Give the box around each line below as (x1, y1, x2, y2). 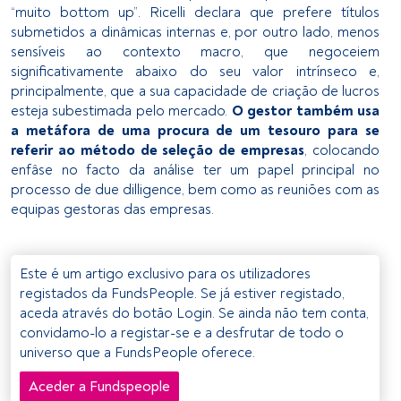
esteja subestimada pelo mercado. (11, 101, 232, 120)
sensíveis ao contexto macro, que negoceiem (11, 42, 380, 61)
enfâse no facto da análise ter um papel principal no (11, 160, 380, 179)
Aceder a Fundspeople (29, 377, 170, 396)
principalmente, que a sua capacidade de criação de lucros (11, 81, 380, 100)
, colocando (304, 141, 380, 159)
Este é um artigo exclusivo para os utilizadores (20, 264, 311, 283)
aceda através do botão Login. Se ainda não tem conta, (20, 303, 369, 322)
